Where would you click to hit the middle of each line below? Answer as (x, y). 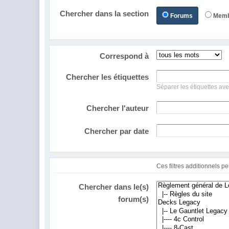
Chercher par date (117, 131)
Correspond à (124, 56)
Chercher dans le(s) (114, 187)
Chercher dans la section (105, 14)
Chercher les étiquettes (108, 77)
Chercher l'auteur (118, 108)
